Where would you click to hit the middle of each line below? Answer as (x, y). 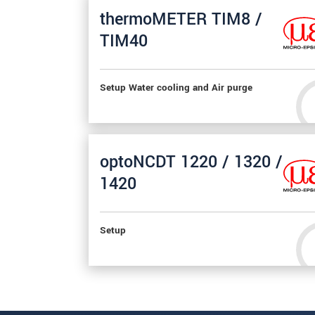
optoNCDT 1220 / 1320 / (191, 162)
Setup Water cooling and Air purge (176, 88)
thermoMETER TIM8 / (181, 19)
